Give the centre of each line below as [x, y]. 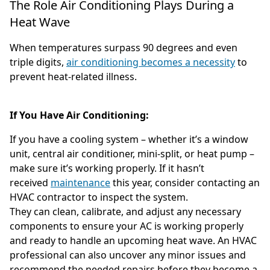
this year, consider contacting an [185, 183]
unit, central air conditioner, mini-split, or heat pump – [132, 154]
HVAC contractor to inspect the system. [99, 197]
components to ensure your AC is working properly [127, 226]
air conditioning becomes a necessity [151, 62]
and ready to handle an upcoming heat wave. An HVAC [133, 241]
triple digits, [38, 62]
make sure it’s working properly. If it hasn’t [107, 168]
